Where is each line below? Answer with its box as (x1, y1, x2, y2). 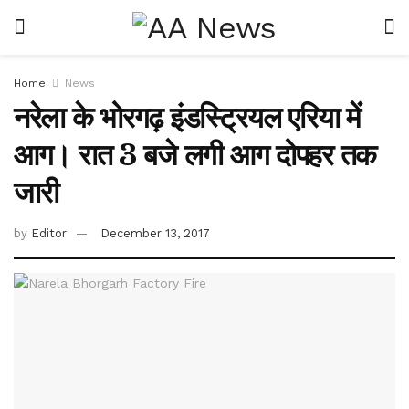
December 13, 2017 (100, 225, 210, 240)
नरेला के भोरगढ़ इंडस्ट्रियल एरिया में (14, 100, 361, 136)
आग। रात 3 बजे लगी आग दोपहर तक (14, 137, 376, 173)
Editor (31, 225, 67, 240)
